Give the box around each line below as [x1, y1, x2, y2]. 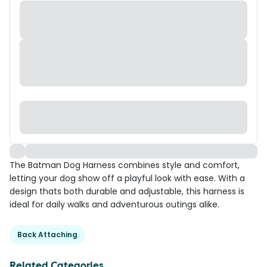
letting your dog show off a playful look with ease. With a [10, 172, 245, 184]
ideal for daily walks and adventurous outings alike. [10, 198, 219, 210]
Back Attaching [17, 229, 77, 240]
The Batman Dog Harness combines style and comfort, [10, 159, 240, 171]
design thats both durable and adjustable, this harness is [10, 185, 244, 197]
